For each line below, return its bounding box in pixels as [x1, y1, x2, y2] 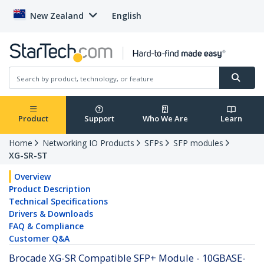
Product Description [9, 183, 91, 195]
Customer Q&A [9, 233, 70, 245]
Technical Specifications [9, 196, 108, 207]
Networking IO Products [42, 137, 134, 149]
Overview [14, 171, 51, 183]
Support [84, 113, 114, 124]
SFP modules [173, 137, 223, 149]
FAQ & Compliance [9, 220, 84, 232]
